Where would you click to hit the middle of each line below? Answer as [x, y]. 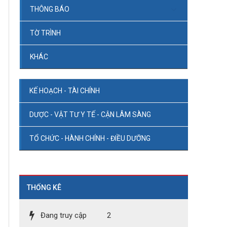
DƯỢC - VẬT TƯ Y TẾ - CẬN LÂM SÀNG [90, 115]
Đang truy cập [64, 215]
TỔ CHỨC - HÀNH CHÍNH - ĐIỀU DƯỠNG [90, 138]
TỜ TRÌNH [46, 33]
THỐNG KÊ [44, 187]
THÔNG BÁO [50, 9]
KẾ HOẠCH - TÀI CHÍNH [65, 91]
